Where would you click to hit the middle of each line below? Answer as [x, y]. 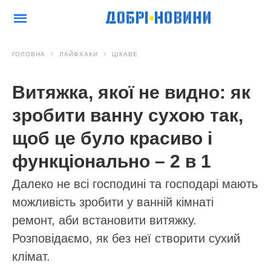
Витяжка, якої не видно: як [131, 92]
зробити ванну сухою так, [128, 115]
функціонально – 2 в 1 [112, 161]
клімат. [31, 256]
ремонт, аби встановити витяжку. [104, 220]
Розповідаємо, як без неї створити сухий [126, 238]
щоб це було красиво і [112, 138]
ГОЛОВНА [29, 54]
